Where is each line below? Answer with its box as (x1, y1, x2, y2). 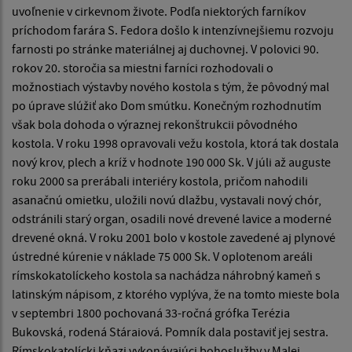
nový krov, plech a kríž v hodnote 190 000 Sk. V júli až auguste (12, 154, 331, 170)
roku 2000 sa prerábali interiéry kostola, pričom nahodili (12, 173, 308, 189)
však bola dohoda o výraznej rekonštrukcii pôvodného (12, 116, 298, 133)
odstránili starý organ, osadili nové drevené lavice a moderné (12, 211, 332, 227)
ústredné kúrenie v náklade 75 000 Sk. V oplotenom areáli (12, 248, 313, 265)
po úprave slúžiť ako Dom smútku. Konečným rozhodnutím (12, 97, 321, 114)
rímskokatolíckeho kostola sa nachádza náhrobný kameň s (12, 267, 321, 284)
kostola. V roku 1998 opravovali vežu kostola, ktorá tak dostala (12, 135, 339, 152)
